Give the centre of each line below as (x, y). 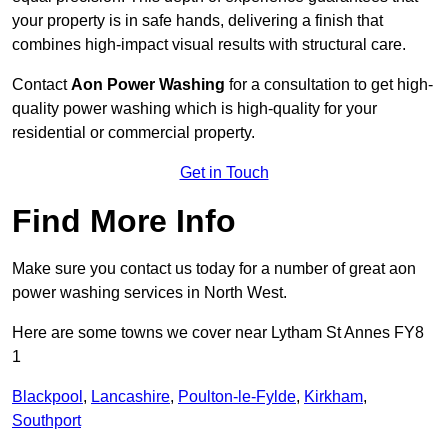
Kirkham (333, 397)
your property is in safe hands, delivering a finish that (197, 21)
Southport (46, 421)
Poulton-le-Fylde (237, 397)
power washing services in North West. (149, 293)
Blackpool (47, 397)
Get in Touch (224, 173)
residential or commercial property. (133, 133)
